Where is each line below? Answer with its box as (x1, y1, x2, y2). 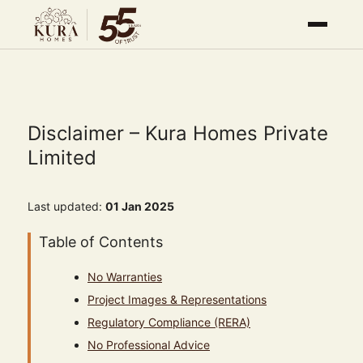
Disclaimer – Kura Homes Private (28, 122, 328, 145)
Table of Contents (39, 233, 163, 250)
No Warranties (88, 270, 162, 284)
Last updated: (28, 199, 105, 213)
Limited (28, 146, 96, 169)
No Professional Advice (88, 338, 210, 352)
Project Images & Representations (88, 293, 267, 306)
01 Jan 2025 (105, 199, 174, 213)
